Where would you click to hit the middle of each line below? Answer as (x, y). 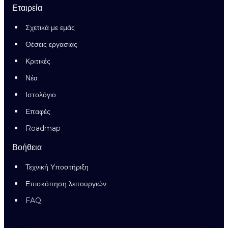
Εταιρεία (27, 8)
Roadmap (43, 128)
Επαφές (38, 111)
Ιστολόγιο (41, 95)
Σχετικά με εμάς (50, 27)
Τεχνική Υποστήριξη (57, 167)
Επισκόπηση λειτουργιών (66, 184)
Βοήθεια (27, 147)
